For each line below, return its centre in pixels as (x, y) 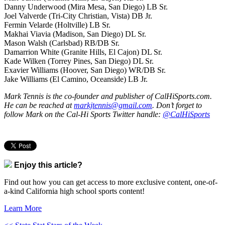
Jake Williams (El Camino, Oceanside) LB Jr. (76, 79)
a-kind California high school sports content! (74, 191)
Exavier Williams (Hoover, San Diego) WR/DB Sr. (85, 70)
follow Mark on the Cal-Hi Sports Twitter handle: (83, 114)
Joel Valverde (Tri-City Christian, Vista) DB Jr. (78, 16)
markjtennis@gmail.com (113, 105)
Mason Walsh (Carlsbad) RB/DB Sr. (62, 43)
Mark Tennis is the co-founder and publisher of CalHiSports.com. (108, 96)
